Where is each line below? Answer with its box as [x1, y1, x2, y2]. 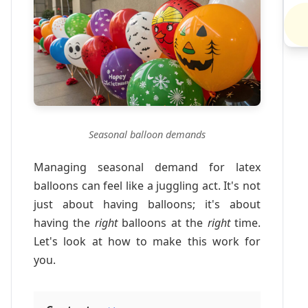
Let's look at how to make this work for [34, 233, 261, 249]
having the [34, 214, 95, 230]
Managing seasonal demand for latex [34, 159, 261, 175]
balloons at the [117, 214, 208, 230]
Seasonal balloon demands [89, 127, 206, 141]
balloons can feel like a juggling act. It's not [34, 177, 261, 193]
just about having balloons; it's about [34, 196, 261, 212]
